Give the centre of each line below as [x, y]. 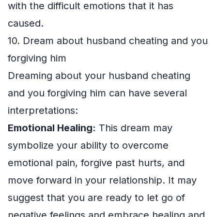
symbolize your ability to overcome [88, 145]
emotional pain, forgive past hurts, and [96, 163]
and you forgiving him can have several [97, 93]
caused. [26, 23]
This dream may [134, 128]
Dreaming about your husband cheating [99, 75]
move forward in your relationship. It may [102, 180]
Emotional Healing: [52, 128]
